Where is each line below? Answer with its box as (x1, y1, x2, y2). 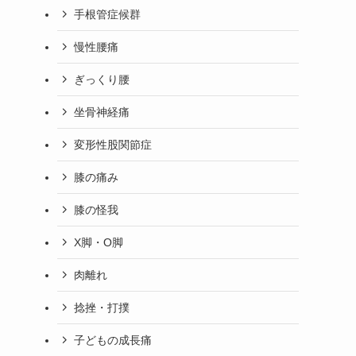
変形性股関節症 (74, 137, 152, 151)
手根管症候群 (74, 7, 141, 21)
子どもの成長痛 (74, 333, 152, 346)
